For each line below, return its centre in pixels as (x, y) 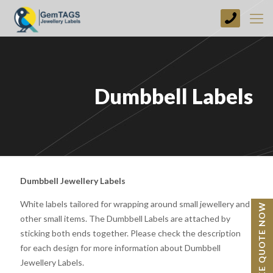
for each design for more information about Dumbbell (120, 248)
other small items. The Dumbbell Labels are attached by (125, 218)
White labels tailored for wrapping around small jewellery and (135, 204)
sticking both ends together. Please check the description (130, 233)
